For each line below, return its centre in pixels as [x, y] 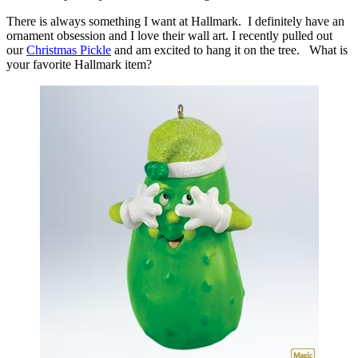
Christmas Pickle [69, 50]
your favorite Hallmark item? [79, 64]
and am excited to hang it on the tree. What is [229, 50]
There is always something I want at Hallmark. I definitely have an [175, 21]
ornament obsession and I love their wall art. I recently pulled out [169, 35]
